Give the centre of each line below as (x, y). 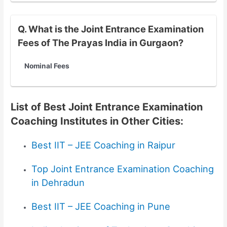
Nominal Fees (47, 66)
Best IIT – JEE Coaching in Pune (101, 206)
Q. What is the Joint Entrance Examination (110, 29)
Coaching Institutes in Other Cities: (97, 121)
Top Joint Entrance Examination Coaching (123, 169)
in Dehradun (58, 183)
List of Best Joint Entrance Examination (107, 107)
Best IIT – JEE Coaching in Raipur (104, 145)
